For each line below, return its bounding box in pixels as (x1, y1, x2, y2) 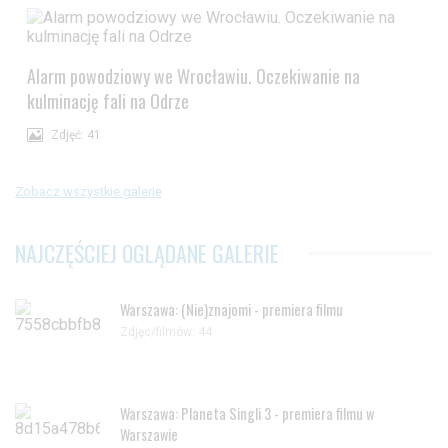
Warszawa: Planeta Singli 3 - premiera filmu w (120, 402, 374, 424)
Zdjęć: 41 (51, 127, 101, 142)
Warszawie (120, 423, 178, 445)
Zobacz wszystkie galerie (15, 183, 162, 199)
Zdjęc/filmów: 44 (120, 324, 212, 339)
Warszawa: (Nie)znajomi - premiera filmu (120, 298, 343, 320)
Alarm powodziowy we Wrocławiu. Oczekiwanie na (27, 62, 360, 89)
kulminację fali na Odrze (27, 87, 189, 114)
